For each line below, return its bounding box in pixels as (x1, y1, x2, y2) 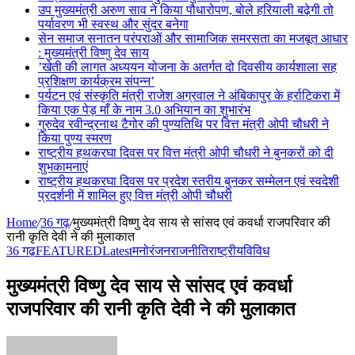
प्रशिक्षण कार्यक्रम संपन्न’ (38, 74, 155, 88)
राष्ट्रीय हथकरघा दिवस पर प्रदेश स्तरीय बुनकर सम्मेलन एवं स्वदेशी (38, 174, 339, 188)
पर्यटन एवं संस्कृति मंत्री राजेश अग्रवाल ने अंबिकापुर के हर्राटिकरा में (38, 89, 340, 102)
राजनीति (170, 244, 208, 258)
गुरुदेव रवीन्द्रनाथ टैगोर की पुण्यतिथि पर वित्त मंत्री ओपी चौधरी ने (38, 117, 329, 131)
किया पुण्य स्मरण (38, 132, 112, 145)
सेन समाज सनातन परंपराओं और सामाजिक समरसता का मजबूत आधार (38, 32, 348, 45)
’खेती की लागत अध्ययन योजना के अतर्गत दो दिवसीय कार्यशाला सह (38, 60, 337, 74)
